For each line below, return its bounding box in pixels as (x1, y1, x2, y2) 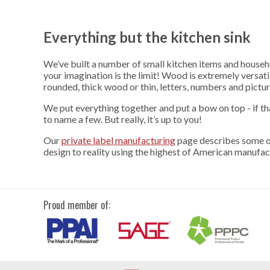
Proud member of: (43, 197, 110, 212)
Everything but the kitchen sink (43, 28, 251, 46)
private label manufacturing (61, 134, 175, 146)
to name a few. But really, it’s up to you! (43, 113, 202, 125)
